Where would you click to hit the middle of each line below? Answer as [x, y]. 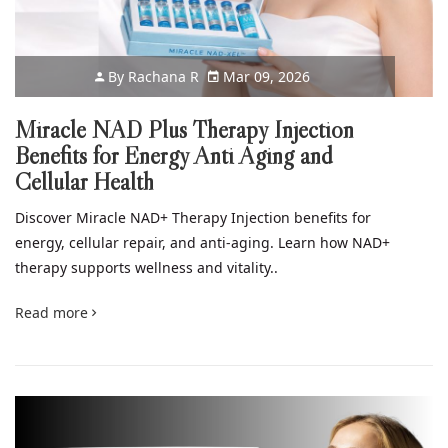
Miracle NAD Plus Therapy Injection [184, 129]
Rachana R [164, 76]
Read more [53, 312]
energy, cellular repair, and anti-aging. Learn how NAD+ [202, 242]
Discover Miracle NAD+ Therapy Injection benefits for [193, 217]
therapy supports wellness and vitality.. [146, 267]
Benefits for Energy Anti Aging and [174, 155]
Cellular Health [84, 181]
